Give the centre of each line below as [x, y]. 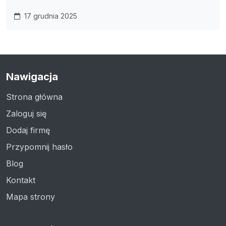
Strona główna [34, 97]
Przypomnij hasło [39, 147]
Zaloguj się [26, 113]
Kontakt [21, 180]
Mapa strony [31, 196]
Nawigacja [32, 76]
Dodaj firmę [28, 130]
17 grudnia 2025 [50, 16]
